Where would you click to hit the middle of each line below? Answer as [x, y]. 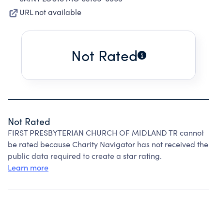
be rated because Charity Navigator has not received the [108, 144]
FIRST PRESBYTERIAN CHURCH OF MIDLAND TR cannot [106, 132]
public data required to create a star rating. [85, 156]
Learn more [28, 167]
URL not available [50, 12]
